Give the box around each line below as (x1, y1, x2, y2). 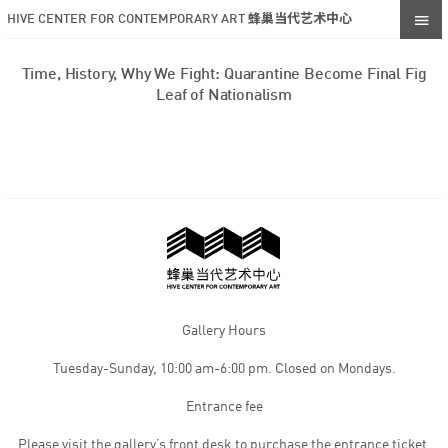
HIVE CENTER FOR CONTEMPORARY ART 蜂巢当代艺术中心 (6, 12, 352, 26)
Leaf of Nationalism (156, 88, 292, 104)
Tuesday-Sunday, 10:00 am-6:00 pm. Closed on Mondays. (52, 362, 396, 376)
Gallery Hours (182, 324, 266, 338)
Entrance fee (185, 400, 263, 414)
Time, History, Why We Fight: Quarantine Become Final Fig (21, 67, 427, 83)
